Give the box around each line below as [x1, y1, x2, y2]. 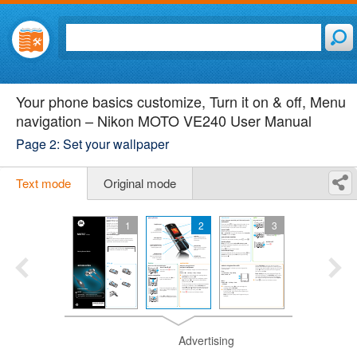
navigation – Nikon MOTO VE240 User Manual [16, 110, 312, 131]
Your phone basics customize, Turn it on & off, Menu [16, 91, 346, 112]
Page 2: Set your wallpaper [16, 135, 169, 153]
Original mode [104, 175, 176, 191]
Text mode [16, 175, 71, 191]
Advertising [178, 332, 234, 348]
